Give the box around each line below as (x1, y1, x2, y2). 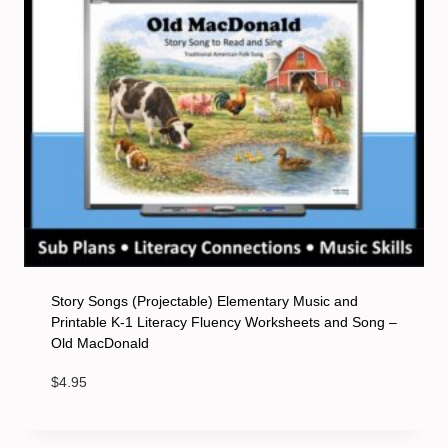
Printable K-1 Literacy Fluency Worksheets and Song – (51, 314, 397, 331)
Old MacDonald (51, 335, 149, 352)
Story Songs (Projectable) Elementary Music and (51, 293, 358, 310)
